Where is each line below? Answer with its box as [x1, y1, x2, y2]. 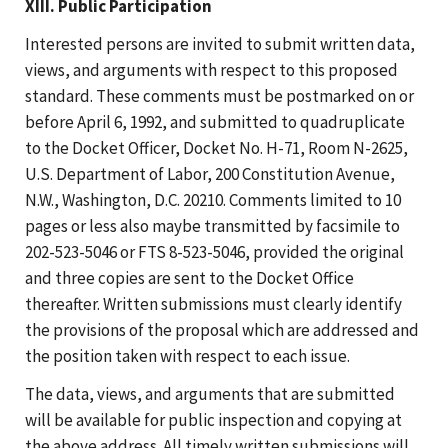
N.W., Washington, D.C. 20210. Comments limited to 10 [25, 188, 401, 211]
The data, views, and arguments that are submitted [25, 382, 395, 405]
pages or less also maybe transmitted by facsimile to [25, 214, 400, 237]
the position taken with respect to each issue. [25, 344, 350, 367]
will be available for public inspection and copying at [25, 408, 402, 431]
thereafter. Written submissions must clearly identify [25, 292, 402, 315]
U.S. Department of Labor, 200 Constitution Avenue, [25, 162, 395, 185]
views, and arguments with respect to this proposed [25, 58, 398, 81]
